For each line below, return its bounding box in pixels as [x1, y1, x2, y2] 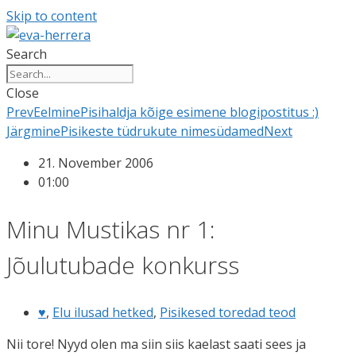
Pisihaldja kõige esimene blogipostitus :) [80, 103, 319, 121]
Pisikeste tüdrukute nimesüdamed [60, 122, 264, 140]
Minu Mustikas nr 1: [6, 212, 215, 246]
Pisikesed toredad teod [160, 303, 296, 321]
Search [6, 45, 47, 63]
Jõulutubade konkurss [6, 248, 239, 281]
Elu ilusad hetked [52, 303, 153, 321]
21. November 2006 [38, 154, 153, 172]
